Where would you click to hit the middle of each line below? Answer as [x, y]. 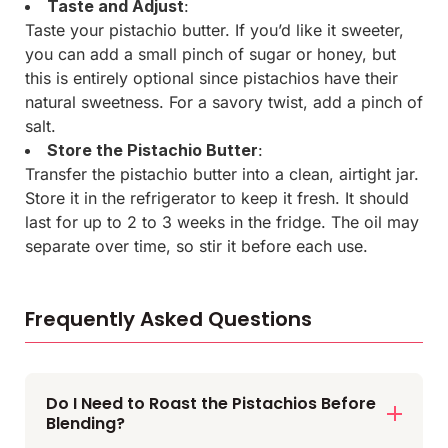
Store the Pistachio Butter [152, 149]
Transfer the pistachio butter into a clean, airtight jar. [222, 173]
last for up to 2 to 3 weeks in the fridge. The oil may [222, 221]
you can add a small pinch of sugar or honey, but [210, 53]
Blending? [85, 423]
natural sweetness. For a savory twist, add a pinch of [224, 101]
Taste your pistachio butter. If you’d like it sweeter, [214, 29]
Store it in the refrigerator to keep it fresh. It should [217, 197]
